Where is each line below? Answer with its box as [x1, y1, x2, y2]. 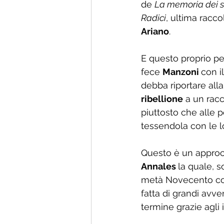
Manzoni [162, 66, 201, 77]
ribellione [141, 93, 183, 104]
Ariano [141, 26, 169, 36]
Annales [141, 161, 178, 171]
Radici [141, 12, 166, 23]
